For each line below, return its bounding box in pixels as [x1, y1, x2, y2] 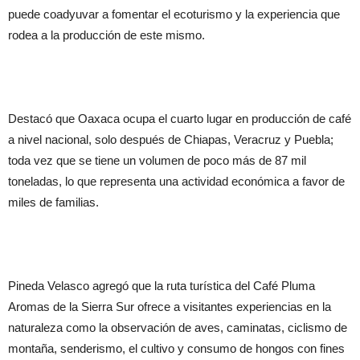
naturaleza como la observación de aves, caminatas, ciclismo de [8, 321, 347, 334]
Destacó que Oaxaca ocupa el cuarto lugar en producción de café [8, 112, 351, 125]
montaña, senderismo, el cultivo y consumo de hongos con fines [8, 342, 345, 355]
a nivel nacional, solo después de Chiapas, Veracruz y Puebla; [8, 133, 333, 146]
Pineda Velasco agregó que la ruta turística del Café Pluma [8, 279, 315, 292]
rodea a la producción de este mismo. [8, 28, 205, 42]
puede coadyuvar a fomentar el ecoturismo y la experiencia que [8, 7, 340, 21]
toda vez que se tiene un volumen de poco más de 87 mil [8, 153, 306, 167]
